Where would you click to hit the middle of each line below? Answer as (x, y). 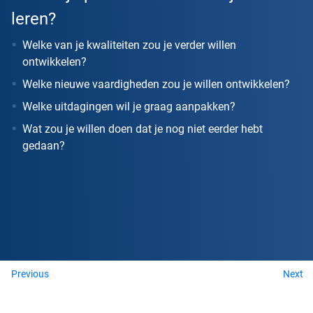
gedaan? (44, 145)
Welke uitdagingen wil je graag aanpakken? (129, 106)
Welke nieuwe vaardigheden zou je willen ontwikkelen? (156, 84)
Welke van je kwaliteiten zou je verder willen (129, 45)
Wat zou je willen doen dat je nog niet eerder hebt (143, 129)
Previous (30, 274)
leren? (34, 19)
